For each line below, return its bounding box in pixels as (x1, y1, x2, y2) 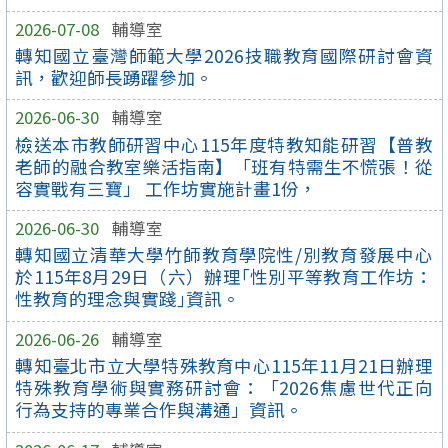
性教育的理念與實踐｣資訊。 (15, 286, 241, 312)
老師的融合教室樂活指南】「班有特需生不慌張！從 (15, 153, 433, 179)
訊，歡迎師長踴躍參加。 (15, 64, 214, 90)
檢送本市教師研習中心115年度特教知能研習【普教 (15, 131, 433, 157)
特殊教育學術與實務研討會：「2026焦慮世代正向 (15, 375, 433, 401)
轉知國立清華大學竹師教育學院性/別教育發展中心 (15, 242, 433, 268)
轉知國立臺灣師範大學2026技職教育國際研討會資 (15, 42, 433, 68)
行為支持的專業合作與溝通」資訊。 (15, 397, 304, 423)
